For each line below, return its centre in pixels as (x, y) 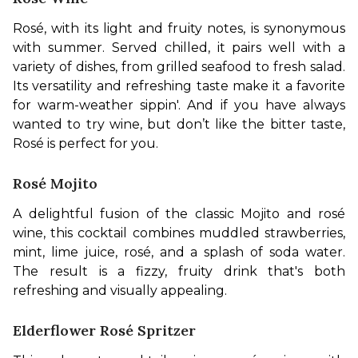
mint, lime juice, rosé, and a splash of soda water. (179, 253)
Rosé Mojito (55, 184)
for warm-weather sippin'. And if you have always (179, 105)
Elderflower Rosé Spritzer (104, 331)
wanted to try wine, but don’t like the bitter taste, (179, 125)
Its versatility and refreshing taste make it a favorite (179, 86)
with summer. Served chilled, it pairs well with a (179, 48)
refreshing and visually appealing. (121, 291)
